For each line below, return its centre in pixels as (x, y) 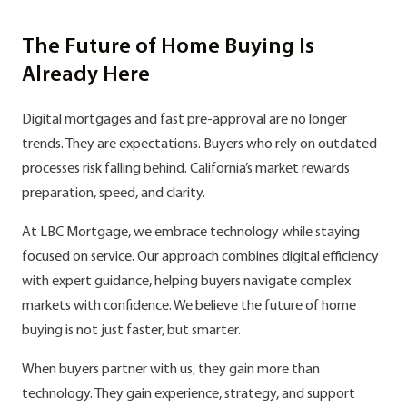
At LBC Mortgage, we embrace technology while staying (191, 233)
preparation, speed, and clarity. (114, 194)
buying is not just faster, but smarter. (131, 331)
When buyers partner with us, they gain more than (171, 370)
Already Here (86, 75)
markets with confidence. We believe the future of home (189, 306)
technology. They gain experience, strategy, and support (189, 394)
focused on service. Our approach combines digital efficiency (200, 257)
